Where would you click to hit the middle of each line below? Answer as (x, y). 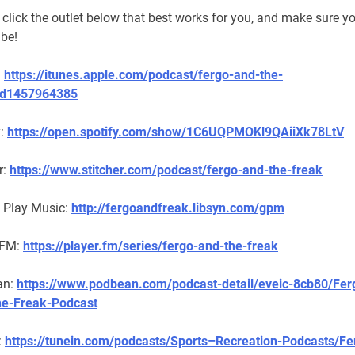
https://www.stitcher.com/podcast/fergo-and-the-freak (166, 170)
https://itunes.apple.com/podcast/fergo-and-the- (143, 75)
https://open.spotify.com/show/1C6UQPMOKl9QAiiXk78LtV (176, 132)
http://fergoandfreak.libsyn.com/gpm (178, 208)
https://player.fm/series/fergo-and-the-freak (151, 246)
